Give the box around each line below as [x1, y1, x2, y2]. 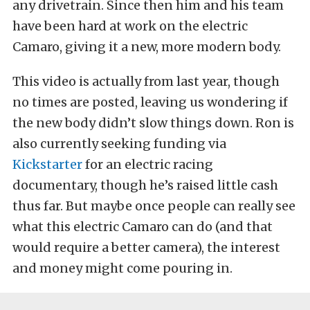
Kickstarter [12, 156, 82, 172]
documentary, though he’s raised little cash [12, 176, 278, 193]
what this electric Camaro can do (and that [12, 218, 273, 235]
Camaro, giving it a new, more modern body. [12, 38, 281, 55]
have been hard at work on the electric [12, 17, 248, 34]
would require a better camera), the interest [12, 239, 280, 255]
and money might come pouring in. [12, 259, 232, 276]
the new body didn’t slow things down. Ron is [12, 114, 294, 131]
